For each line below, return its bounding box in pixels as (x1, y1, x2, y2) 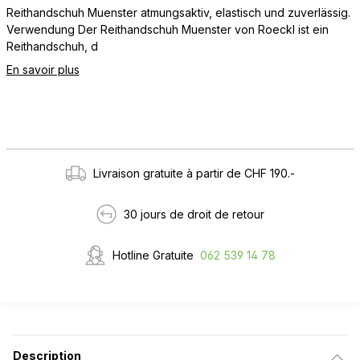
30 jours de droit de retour (124, 207, 264, 222)
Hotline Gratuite (112, 248, 194, 263)
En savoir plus (6, 63, 80, 77)
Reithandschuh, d (6, 39, 98, 54)
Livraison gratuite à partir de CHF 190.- (93, 166, 295, 181)
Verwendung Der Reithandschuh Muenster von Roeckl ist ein (6, 22, 329, 37)
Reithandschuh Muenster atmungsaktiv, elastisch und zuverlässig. (6, 6, 350, 20)
